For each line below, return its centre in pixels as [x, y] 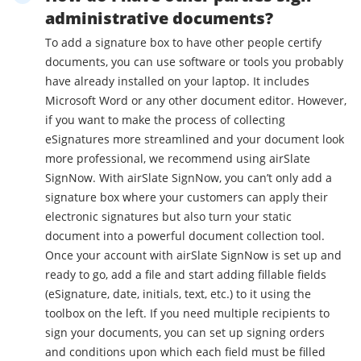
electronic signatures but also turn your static [168, 217]
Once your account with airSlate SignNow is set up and [193, 255]
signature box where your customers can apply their [187, 197]
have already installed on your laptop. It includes [177, 81]
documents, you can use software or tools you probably [194, 62]
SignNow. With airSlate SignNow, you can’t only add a [189, 178]
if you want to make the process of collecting [165, 120]
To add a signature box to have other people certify [183, 43]
